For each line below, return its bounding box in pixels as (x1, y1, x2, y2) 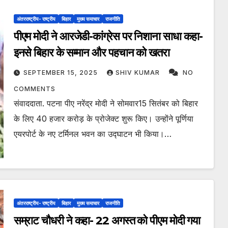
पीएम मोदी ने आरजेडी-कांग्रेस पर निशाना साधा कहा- (13, 30, 203, 44)
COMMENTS (13, 85, 55, 93)
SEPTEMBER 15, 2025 (23, 69, 100, 77)
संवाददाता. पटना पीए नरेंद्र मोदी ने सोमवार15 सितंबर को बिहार (13, 98, 198, 109)
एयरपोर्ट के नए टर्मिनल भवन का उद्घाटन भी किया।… (13, 129, 172, 139)
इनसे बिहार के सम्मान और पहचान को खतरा (13, 46, 169, 60)
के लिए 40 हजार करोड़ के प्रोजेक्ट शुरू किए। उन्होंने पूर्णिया (13, 113, 193, 124)
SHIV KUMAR (115, 69, 162, 77)
